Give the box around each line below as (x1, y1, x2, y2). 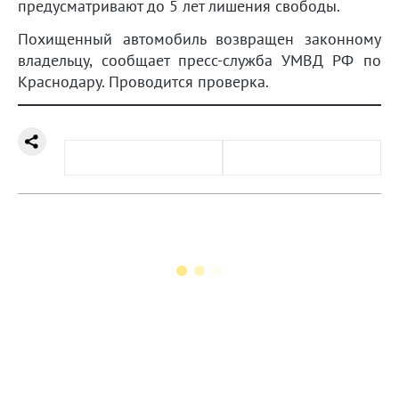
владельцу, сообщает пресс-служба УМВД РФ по (18, 50, 381, 71)
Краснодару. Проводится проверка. (18, 71, 269, 93)
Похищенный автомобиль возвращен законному (18, 28, 381, 50)
